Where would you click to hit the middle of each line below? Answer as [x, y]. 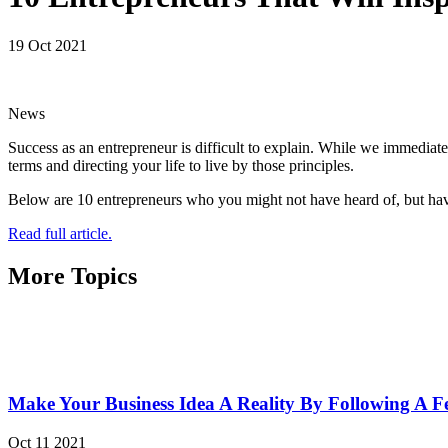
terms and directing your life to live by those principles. [181, 165]
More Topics [72, 275]
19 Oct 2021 [47, 45]
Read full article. [60, 233]
